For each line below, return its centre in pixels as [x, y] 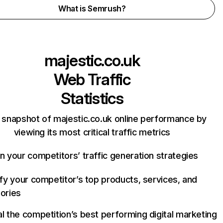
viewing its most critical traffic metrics [92, 132]
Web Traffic [92, 79]
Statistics [92, 98]
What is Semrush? [92, 8]
